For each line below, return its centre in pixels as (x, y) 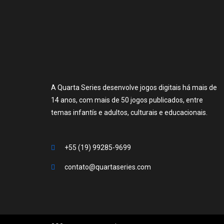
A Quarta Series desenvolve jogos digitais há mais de (134, 87)
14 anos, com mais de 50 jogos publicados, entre (127, 100)
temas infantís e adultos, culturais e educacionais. (129, 112)
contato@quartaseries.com (108, 167)
